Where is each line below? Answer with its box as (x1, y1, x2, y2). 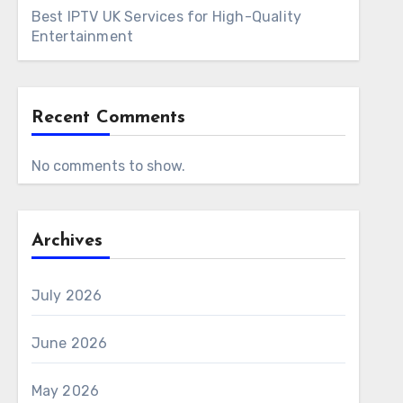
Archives (31, 232, 103, 250)
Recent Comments (31, 109, 185, 127)
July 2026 (31, 287, 103, 304)
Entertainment (31, 28, 134, 45)
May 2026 (31, 382, 100, 399)
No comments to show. (31, 157, 185, 175)
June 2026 (31, 335, 108, 352)
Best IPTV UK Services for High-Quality (31, 8, 302, 25)
